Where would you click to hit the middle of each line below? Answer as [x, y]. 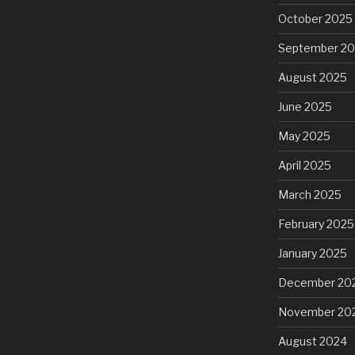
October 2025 [315, 18]
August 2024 [312, 341]
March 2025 [309, 194]
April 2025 [304, 165]
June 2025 [305, 106]
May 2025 [304, 136]
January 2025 [312, 253]
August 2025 [312, 77]
